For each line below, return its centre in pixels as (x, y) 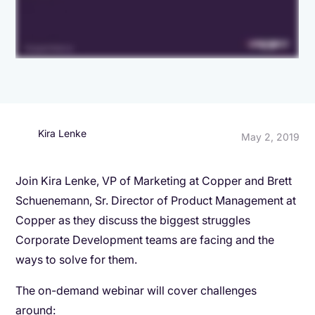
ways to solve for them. (77, 259)
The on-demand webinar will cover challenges (136, 290)
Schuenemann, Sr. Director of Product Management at (156, 200)
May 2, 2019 (270, 137)
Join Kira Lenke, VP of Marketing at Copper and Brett (154, 180)
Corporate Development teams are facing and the (145, 239)
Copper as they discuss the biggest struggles (133, 220)
